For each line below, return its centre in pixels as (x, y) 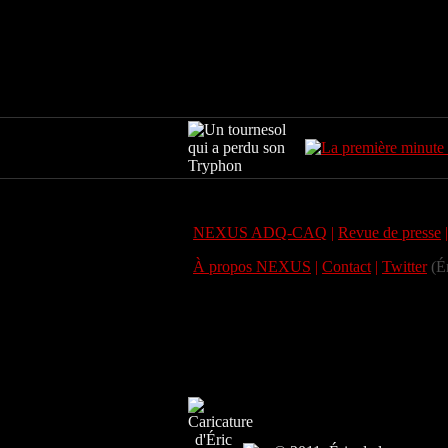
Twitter (404, 266)
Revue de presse (389, 232)
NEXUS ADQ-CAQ (260, 232)
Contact (346, 266)
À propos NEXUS (252, 266)
